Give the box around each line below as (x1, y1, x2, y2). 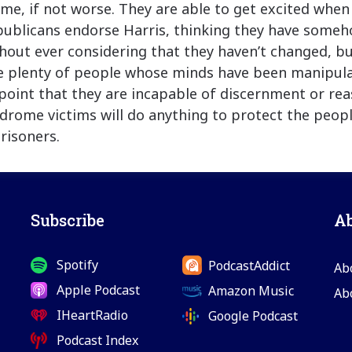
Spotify (56, 256, 98, 274)
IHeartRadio (56, 306, 128, 324)
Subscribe (30, 210, 104, 231)
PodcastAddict (207, 256, 290, 274)
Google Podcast (207, 307, 298, 325)
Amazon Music (207, 282, 294, 300)
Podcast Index (56, 332, 138, 350)
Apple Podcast (56, 281, 140, 299)
